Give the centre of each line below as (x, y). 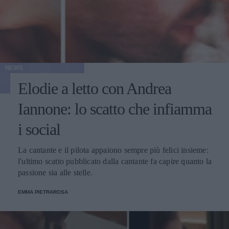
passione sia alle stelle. (55, 173)
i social (39, 129)
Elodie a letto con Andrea (95, 88)
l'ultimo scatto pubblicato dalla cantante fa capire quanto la (115, 161)
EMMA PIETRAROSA (43, 192)
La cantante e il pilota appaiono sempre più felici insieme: (113, 150)
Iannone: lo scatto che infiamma (115, 109)
